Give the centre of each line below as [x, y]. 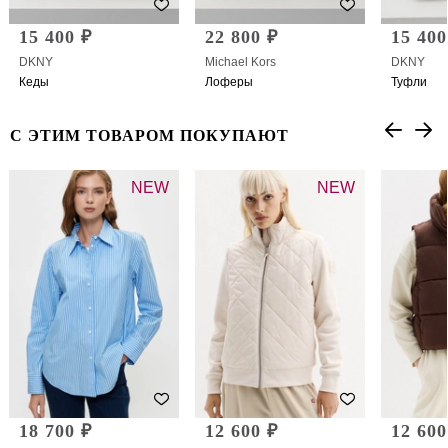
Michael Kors [240, 62]
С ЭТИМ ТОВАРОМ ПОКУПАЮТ [149, 135]
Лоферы [229, 82]
